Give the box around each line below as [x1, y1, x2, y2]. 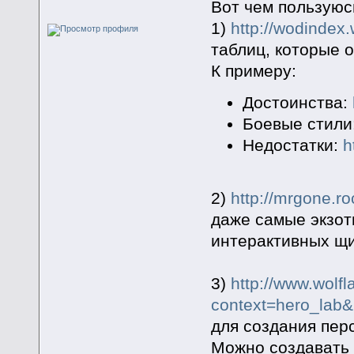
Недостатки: [242, 136, 343, 155]
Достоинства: [242, 93, 352, 112]
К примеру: [210, 62, 296, 81]
